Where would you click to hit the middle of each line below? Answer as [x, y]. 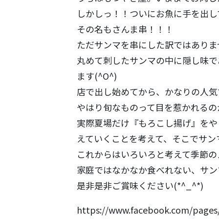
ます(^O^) [97, 76]
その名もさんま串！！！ [125, 29]
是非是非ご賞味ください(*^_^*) [140, 186]
